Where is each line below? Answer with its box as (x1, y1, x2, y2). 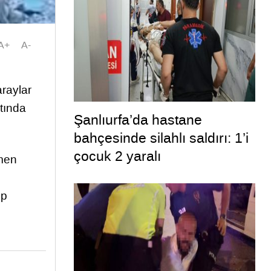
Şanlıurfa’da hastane (73, 111, 202, 129)
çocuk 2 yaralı (73, 147, 161, 166)
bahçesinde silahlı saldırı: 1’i (73, 129, 249, 148)
